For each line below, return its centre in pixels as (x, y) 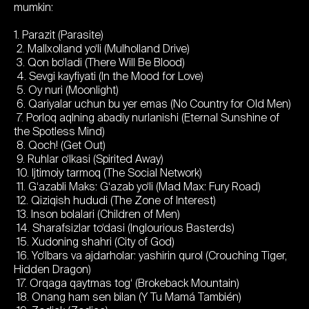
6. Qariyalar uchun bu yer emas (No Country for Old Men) (152, 104)
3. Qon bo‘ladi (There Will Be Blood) (99, 62)
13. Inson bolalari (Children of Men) (97, 214)
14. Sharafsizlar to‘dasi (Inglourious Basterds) (124, 228)
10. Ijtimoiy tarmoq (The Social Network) (108, 173)
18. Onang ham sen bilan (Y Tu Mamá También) (128, 297)
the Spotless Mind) (59, 131)
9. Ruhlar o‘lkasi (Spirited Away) (89, 159)
